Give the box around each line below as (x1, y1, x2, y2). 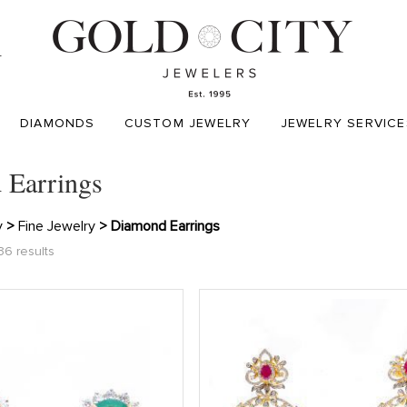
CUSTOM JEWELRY (124, 115, 252, 131)
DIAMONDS (20, 115, 95, 131)
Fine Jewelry (18, 217, 96, 235)
